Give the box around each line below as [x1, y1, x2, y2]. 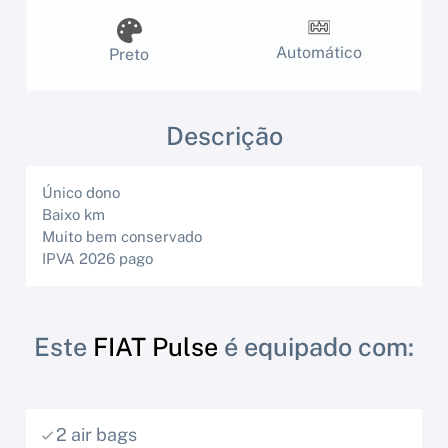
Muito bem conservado [42, 228, 202, 246]
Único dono [42, 184, 120, 202]
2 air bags [56, 424, 137, 446]
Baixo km [42, 206, 105, 224]
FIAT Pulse [93, 332, 218, 363]
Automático [276, 43, 362, 63]
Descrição [165, 121, 283, 152]
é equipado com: [218, 332, 414, 363]
